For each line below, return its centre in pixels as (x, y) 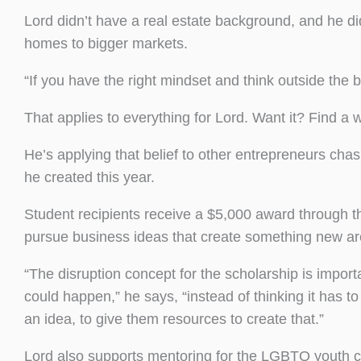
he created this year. (89, 177)
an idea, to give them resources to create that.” (174, 319)
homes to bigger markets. (106, 43)
